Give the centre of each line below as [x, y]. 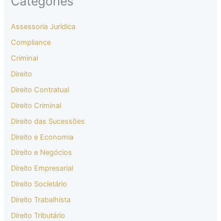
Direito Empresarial [42, 168]
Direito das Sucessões [48, 121]
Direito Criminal [36, 105]
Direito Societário [39, 184]
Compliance [31, 42]
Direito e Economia [42, 137]
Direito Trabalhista [41, 200]
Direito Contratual [40, 90]
